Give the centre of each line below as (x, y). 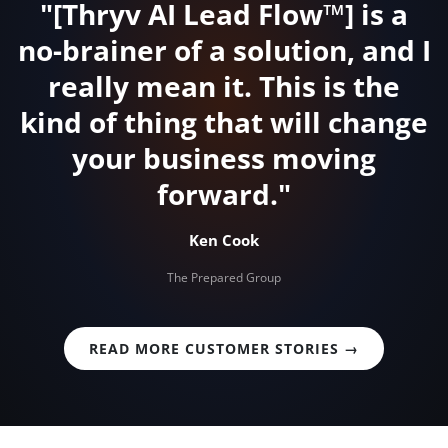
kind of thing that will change (224, 122)
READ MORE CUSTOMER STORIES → (224, 349)
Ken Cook (224, 240)
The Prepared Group (224, 278)
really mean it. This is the (224, 86)
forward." (224, 194)
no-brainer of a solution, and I (224, 50)
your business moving (224, 158)
